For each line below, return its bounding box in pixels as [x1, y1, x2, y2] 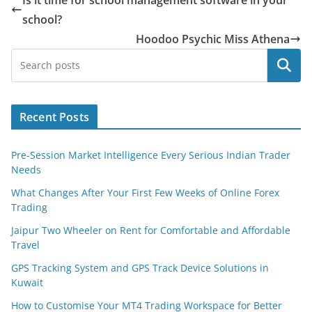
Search [266, 57, 302, 73]
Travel [11, 237, 40, 251]
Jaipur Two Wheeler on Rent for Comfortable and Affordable [11, 223, 290, 237]
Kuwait [11, 275, 43, 289]
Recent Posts [19, 109, 89, 125]
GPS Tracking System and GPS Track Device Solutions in [11, 260, 269, 274]
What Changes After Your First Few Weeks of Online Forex [11, 185, 279, 199]
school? [22, 11, 62, 27]
